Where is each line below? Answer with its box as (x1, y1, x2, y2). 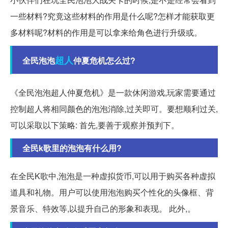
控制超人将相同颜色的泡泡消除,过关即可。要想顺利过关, (10, 103, 218, 115)
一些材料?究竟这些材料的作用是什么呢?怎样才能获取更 (10, 10, 215, 22)
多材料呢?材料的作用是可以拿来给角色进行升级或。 (10, 26, 202, 39)
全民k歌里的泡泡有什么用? (22, 142, 122, 154)
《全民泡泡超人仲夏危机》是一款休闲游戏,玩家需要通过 (10, 87, 216, 99)
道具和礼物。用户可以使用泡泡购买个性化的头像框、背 (10, 186, 214, 198)
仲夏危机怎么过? (73, 54, 135, 67)
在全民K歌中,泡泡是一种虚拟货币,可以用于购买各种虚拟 (10, 170, 215, 182)
